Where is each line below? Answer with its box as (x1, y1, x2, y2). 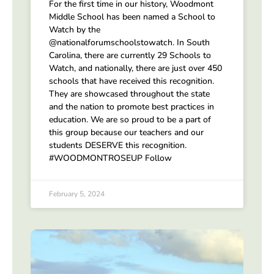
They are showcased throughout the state (49, 87, 210, 100)
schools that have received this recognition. (49, 75, 214, 87)
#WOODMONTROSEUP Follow (49, 152, 172, 164)
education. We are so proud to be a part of (49, 113, 211, 125)
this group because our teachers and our (49, 126, 204, 138)
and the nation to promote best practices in (49, 100, 214, 113)
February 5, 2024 (49, 188, 105, 199)
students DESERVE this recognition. (49, 139, 187, 151)
